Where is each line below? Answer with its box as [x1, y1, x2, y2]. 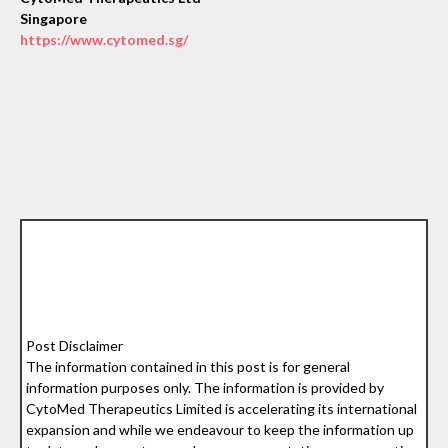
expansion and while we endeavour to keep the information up [26, 420, 415, 438]
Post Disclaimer [26, 336, 124, 354]
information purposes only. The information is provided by [26, 378, 385, 396]
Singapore [20, 9, 87, 27]
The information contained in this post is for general [26, 357, 351, 375]
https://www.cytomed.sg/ [20, 30, 188, 48]
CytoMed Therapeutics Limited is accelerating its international [26, 399, 418, 417]
